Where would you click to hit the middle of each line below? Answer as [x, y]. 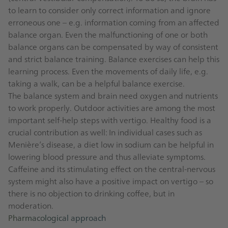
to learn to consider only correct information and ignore [109, 10]
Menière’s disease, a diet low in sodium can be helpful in [111, 144]
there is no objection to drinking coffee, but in [91, 193]
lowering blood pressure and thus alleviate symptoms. [107, 156]
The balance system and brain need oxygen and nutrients [113, 95]
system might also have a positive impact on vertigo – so [111, 181]
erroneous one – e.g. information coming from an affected [114, 22]
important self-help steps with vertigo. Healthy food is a [110, 120]
